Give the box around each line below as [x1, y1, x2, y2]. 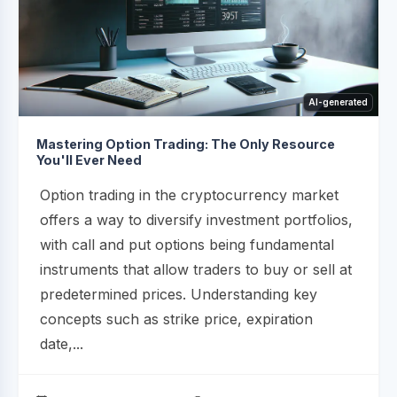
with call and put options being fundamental [40, 235, 334, 253]
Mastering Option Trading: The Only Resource [36, 136, 335, 152]
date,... [40, 334, 83, 353]
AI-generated [308, 96, 368, 107]
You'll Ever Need [36, 152, 142, 167]
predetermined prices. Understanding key [40, 284, 317, 303]
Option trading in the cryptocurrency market [40, 185, 339, 204]
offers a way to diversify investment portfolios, [40, 210, 353, 229]
